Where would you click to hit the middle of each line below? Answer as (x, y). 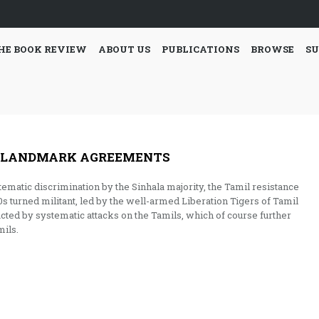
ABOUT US (124, 49)
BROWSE (272, 49)
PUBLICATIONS (200, 49)
